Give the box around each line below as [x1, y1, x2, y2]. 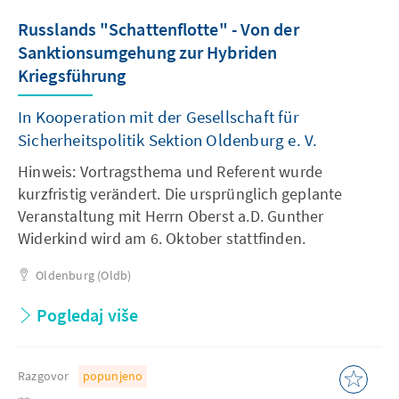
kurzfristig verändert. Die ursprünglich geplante [18, 183, 343, 204]
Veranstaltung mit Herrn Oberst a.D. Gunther [18, 206, 324, 226]
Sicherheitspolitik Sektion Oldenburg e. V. [18, 129, 318, 151]
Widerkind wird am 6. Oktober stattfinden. [18, 228, 306, 248]
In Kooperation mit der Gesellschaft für [18, 106, 299, 127]
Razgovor [18, 368, 69, 384]
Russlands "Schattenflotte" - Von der [18, 18, 299, 40]
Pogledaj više [37, 304, 139, 326]
